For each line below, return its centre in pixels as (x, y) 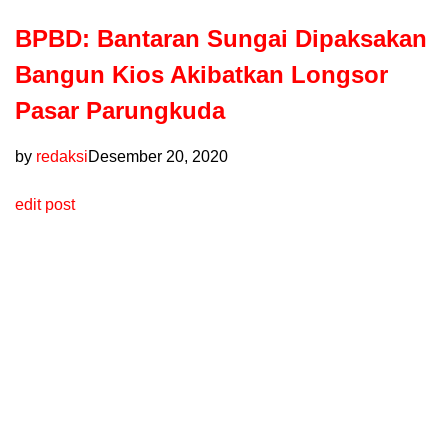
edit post (45, 205)
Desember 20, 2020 (158, 157)
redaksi (62, 157)
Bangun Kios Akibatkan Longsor (201, 75)
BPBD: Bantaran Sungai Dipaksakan (221, 39)
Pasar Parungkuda (120, 111)
